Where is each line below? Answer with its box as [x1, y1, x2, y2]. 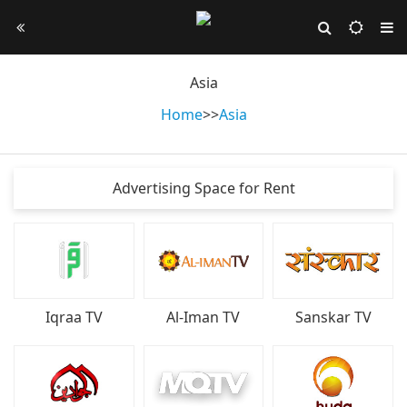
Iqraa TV [45, 306, 103, 327]
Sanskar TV [294, 306, 372, 327]
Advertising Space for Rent [112, 178, 295, 198]
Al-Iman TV [166, 306, 241, 327]
